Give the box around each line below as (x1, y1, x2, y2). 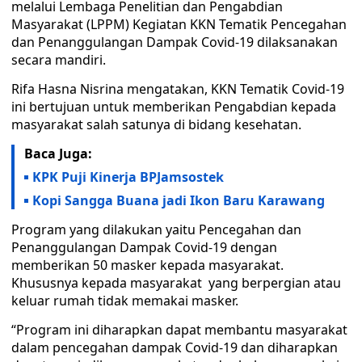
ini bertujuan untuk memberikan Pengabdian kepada (11, 98, 336, 116)
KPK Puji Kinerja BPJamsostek (32, 168, 224, 186)
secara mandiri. (11, 51, 106, 69)
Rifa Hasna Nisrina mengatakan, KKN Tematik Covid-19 (11, 80, 344, 98)
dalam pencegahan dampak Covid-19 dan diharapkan (11, 339, 338, 356)
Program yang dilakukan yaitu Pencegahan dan (11, 221, 301, 238)
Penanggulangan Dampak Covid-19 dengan (11, 238, 277, 256)
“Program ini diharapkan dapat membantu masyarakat (11, 321, 347, 339)
